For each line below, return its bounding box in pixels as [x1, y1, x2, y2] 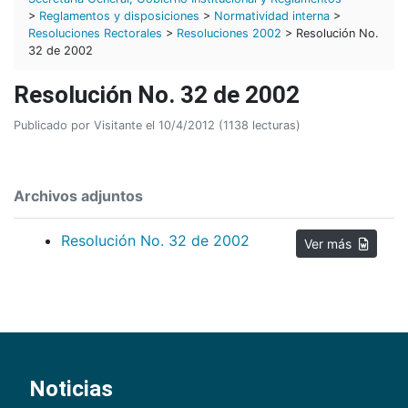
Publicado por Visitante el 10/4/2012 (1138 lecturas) [14, 118, 301, 133]
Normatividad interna [214, 8, 330, 23]
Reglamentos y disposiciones [39, 8, 199, 23]
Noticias [29, 376, 113, 403]
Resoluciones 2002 [177, 25, 281, 40]
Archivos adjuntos [14, 187, 143, 206]
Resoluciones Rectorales [28, 25, 162, 40]
